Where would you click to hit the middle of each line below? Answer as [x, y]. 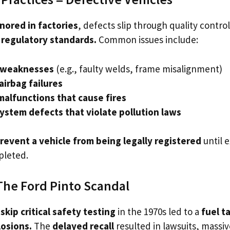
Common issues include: [147, 40]
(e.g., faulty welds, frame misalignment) [138, 69]
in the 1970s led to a [158, 211]
